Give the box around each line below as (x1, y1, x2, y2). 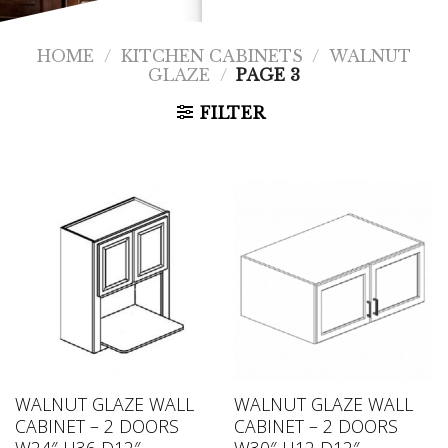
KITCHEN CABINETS (120, 46, 303, 66)
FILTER (199, 103, 266, 123)
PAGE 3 (231, 65, 301, 85)
